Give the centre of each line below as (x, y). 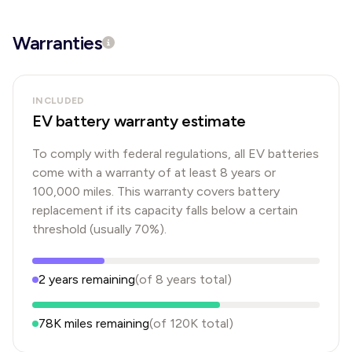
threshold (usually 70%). (99, 229)
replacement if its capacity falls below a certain (165, 210)
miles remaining (105, 323)
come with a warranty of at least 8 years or (154, 172)
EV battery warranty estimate (139, 121)
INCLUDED (59, 101)
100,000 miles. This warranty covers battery (156, 191)
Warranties (58, 43)
